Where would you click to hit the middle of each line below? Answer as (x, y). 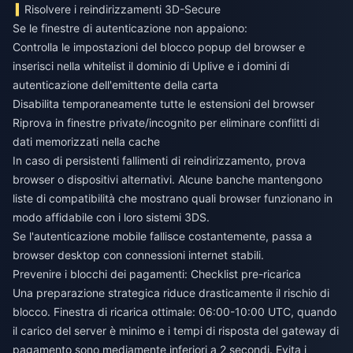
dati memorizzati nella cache (86, 142)
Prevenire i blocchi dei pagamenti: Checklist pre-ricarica (157, 274)
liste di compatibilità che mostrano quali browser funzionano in (173, 199)
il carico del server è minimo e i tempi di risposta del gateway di (176, 331)
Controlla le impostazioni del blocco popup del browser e (159, 47)
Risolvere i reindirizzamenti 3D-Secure (123, 9)
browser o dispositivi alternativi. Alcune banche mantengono (167, 180)
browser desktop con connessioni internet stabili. (138, 255)
